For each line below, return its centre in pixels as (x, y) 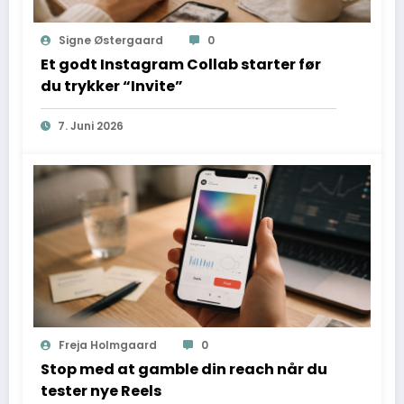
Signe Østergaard (111, 40)
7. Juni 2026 (91, 125)
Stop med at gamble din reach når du (184, 369)
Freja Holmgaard (108, 344)
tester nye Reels (101, 390)
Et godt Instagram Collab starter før (181, 64)
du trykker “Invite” (112, 86)
